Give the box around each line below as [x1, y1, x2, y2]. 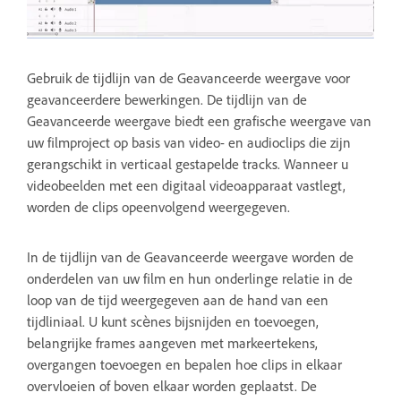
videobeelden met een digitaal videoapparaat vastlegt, [27, 175, 346, 194]
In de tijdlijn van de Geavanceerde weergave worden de [27, 247, 354, 266]
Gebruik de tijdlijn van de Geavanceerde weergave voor [27, 68, 350, 87]
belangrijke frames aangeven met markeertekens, [27, 333, 318, 352]
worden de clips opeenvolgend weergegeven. [27, 197, 290, 216]
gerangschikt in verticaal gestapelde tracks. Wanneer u [27, 154, 348, 173]
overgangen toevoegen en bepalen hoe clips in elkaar [27, 354, 342, 373]
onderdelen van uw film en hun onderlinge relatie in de [27, 269, 353, 287]
